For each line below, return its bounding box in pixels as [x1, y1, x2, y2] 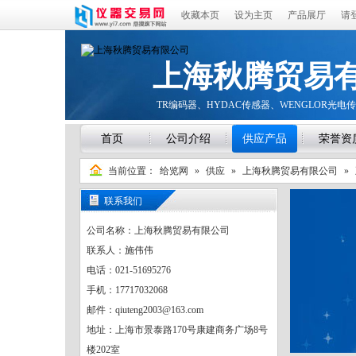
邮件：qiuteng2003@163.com [87, 304, 203, 315]
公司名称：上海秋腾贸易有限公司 [87, 225, 230, 236]
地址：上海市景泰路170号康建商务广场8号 [87, 324, 268, 335]
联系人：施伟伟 [87, 245, 153, 256]
